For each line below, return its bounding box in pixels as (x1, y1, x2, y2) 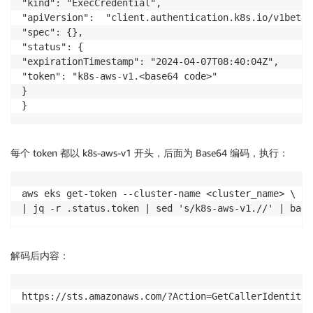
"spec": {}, (22, 26, 83, 38)
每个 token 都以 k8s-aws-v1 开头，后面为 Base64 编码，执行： (10, 146, 289, 159)
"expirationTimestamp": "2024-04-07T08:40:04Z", (22, 55, 279, 67)
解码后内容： (10, 249, 69, 261)
